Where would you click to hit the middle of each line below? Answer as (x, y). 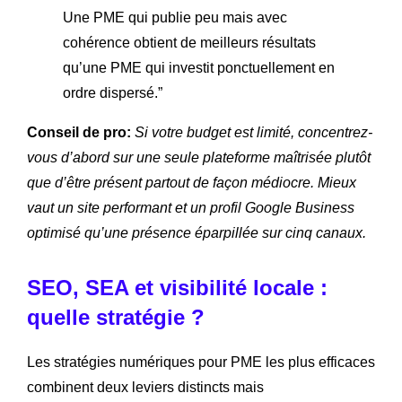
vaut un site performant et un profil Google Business (191, 207)
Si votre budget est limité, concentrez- (253, 132)
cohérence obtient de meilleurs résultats (189, 42)
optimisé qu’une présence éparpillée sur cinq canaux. (197, 232)
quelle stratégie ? (116, 317)
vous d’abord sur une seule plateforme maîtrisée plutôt (199, 157)
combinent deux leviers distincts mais (145, 387)
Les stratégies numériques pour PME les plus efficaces (201, 362)
